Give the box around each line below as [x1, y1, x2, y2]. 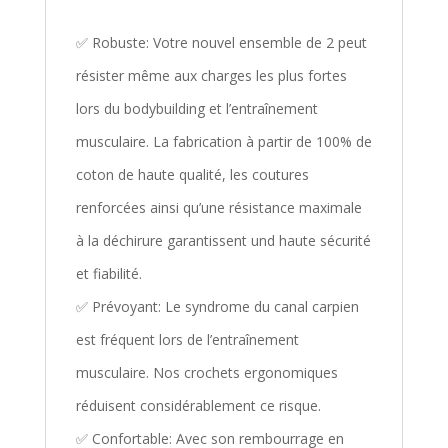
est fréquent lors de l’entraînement [75, 330, 299, 350]
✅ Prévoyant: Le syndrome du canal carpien [75, 297, 359, 317]
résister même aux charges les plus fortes [75, 66, 347, 86]
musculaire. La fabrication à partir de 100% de [75, 132, 372, 152]
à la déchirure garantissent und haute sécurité [75, 231, 371, 251]
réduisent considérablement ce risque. [75, 396, 321, 416]
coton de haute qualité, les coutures [75, 165, 309, 185]
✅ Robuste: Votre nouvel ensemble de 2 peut [75, 33, 367, 53]
